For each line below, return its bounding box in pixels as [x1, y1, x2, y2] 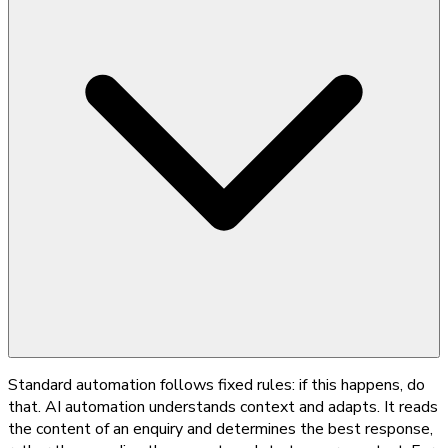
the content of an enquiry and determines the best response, [8, 417, 433, 440]
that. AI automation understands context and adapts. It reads [8, 395, 438, 418]
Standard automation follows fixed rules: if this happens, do [8, 373, 425, 396]
